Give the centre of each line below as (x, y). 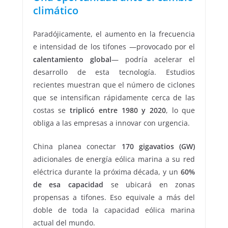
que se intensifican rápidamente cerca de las (114, 98)
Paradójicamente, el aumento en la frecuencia (114, 34)
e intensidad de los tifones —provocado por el (114, 47)
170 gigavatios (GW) (158, 147)
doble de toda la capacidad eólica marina (114, 210)
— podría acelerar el (153, 60)
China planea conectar (77, 147)
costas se (51, 110)
